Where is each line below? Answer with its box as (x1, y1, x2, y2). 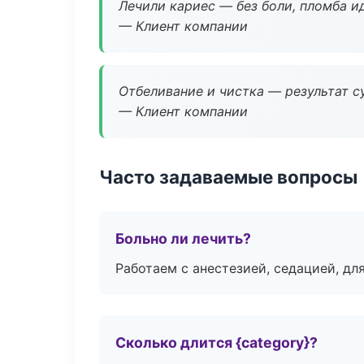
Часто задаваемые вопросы (99, 166, 357, 188)
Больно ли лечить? (115, 230, 251, 247)
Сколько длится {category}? (115, 334, 318, 351)
